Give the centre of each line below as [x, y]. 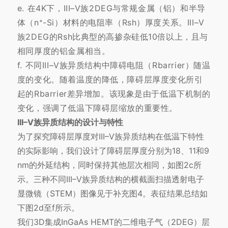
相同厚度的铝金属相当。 [64, 51]
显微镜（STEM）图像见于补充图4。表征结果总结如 [112, 194]
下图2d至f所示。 [48, 208]
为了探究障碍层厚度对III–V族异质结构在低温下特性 [110, 137]
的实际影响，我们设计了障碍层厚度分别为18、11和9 [113, 151]
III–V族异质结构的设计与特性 [70, 122]
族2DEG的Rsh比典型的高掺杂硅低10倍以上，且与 [112, 37]
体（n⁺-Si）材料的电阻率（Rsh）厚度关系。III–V [111, 23]
